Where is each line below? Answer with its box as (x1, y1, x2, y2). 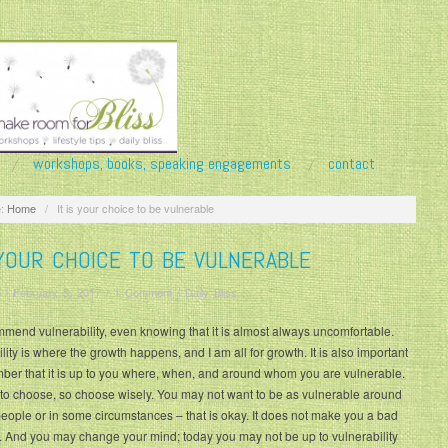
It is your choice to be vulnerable (56, 200, 214, 217)
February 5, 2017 (13, 284, 101, 301)
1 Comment (114, 284, 172, 301)
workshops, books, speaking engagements (32, 152, 291, 174)
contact (328, 152, 376, 174)
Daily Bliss (185, 284, 237, 301)
